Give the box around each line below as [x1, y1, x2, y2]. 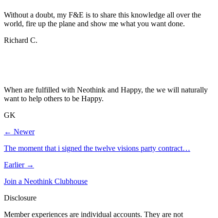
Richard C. [4, 36, 37, 44]
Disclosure [4, 193, 36, 202]
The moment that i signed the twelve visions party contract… [4, 144, 190, 152]
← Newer [4, 127, 35, 136]
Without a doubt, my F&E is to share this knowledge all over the [4, 10, 201, 19]
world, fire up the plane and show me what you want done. [4, 19, 185, 28]
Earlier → [4, 160, 34, 169]
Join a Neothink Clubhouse [4, 177, 88, 185]
